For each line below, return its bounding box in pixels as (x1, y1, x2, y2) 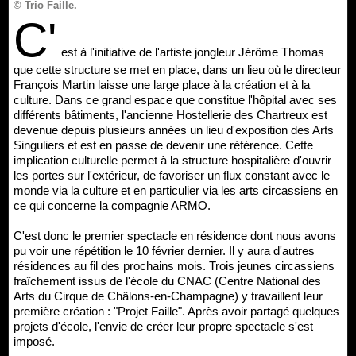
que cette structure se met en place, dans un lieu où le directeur (14, 62, 341, 76)
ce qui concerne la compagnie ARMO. (14, 198, 211, 212)
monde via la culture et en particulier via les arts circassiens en (14, 183, 338, 197)
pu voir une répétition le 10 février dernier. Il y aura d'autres (14, 243, 315, 257)
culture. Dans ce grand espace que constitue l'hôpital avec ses (14, 92, 337, 106)
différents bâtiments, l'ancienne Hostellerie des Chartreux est (14, 107, 327, 122)
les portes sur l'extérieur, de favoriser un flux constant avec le (14, 168, 330, 182)
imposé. (14, 334, 55, 348)
